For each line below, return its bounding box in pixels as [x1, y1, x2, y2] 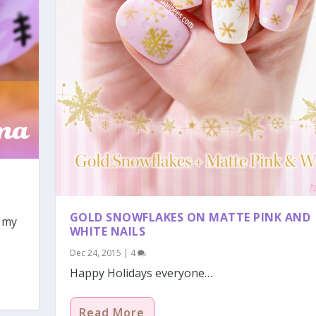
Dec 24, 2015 [69, 246, 121, 259]
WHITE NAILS [69, 223, 146, 239]
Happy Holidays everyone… [69, 265, 212, 281]
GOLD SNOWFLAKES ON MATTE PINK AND [69, 209, 311, 225]
